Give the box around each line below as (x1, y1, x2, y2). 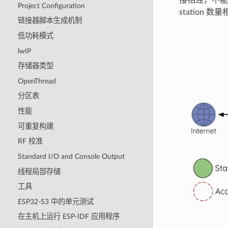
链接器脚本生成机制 (17, 17, 82, 25)
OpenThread (17, 77, 56, 85)
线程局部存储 (17, 167, 61, 176)
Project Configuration (17, 2, 85, 10)
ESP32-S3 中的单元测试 (17, 197, 94, 206)
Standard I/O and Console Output (17, 152, 125, 160)
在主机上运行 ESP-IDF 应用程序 (17, 213, 120, 221)
